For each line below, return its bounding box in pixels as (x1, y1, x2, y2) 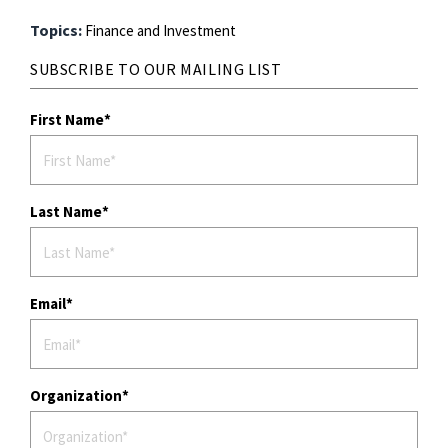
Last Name (30, 202, 102, 222)
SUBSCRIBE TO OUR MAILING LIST (30, 59, 282, 80)
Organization (30, 386, 122, 406)
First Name (30, 110, 104, 130)
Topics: (30, 20, 85, 41)
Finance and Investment (85, 21, 236, 41)
